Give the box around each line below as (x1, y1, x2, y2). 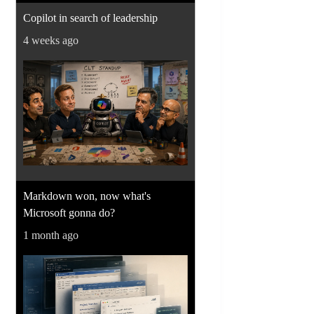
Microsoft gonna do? (23, 206, 116, 219)
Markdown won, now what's (23, 189, 151, 202)
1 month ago (23, 228, 79, 241)
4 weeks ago (23, 34, 79, 46)
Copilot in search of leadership (23, 11, 158, 24)
